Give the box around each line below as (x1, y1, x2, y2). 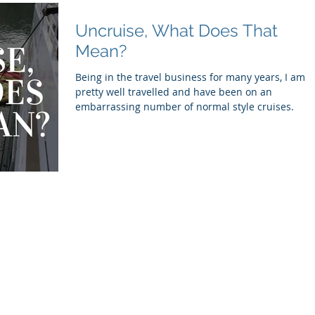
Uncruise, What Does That (75, 20, 278, 41)
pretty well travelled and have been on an (75, 85, 272, 99)
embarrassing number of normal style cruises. (75, 100, 294, 114)
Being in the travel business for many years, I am (75, 70, 305, 84)
